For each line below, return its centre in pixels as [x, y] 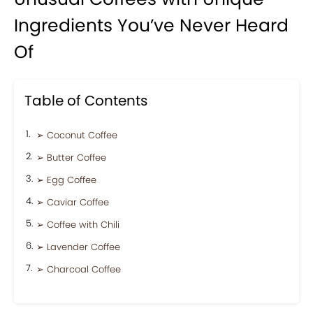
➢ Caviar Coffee [73, 202]
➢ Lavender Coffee [78, 247]
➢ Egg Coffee [66, 180]
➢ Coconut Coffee [77, 135]
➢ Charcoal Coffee [79, 269]
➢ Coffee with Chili [78, 224]
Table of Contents [86, 100]
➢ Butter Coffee [71, 157]
